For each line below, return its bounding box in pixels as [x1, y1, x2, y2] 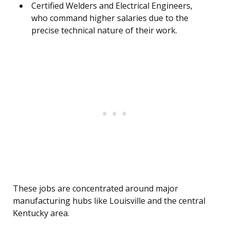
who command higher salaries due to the [31, 12, 188, 24]
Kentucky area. [13, 207, 69, 219]
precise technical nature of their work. [31, 25, 177, 36]
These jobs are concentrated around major [13, 183, 178, 195]
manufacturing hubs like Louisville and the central [13, 195, 205, 207]
